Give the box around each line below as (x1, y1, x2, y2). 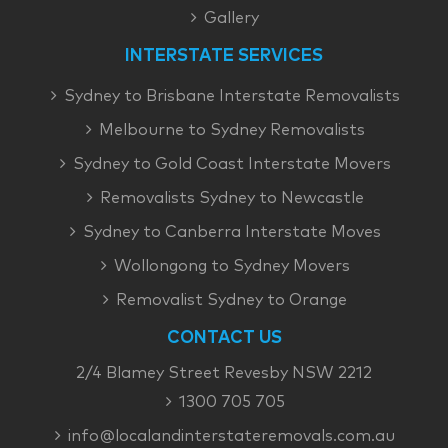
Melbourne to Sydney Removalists (98, 122, 365, 139)
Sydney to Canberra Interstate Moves (82, 224, 381, 241)
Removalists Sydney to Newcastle (99, 190, 364, 207)
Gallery (204, 10, 259, 27)
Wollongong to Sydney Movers (113, 258, 350, 275)
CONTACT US (166, 330, 282, 348)
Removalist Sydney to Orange (116, 292, 347, 309)
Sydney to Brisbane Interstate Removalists (63, 88, 400, 105)
